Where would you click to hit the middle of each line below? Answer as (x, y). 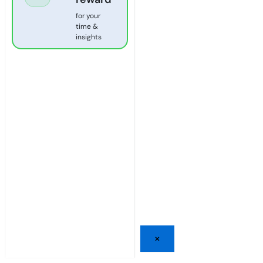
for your (88, 16)
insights (89, 37)
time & (87, 26)
